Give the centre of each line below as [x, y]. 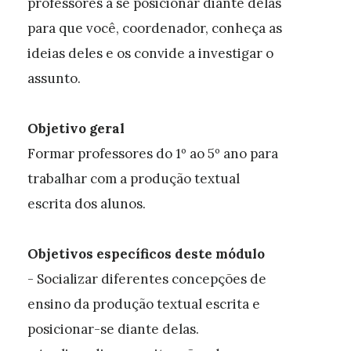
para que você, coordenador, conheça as [155, 28]
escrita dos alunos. [87, 204]
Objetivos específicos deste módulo [146, 254]
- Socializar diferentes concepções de [147, 279]
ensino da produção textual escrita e [144, 304]
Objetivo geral [76, 128]
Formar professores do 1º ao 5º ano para [153, 154]
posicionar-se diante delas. [113, 329]
